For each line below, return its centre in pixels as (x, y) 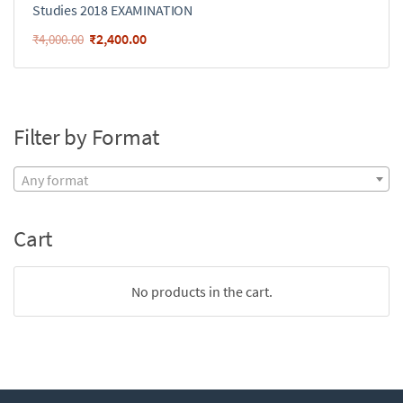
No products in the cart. (201, 292)
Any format (55, 180)
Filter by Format (86, 137)
